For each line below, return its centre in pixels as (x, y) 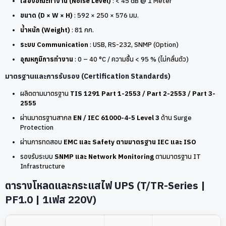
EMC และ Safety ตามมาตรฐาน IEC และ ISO (130, 142)
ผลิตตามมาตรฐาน (45, 93)
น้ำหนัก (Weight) (45, 30)
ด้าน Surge (176, 118)
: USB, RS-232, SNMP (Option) (133, 44)
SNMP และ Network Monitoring (104, 156)
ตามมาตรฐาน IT (177, 156)
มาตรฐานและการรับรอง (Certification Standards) (88, 76)
